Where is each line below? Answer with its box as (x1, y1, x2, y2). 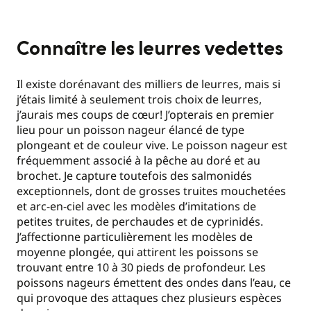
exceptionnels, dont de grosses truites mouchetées (17, 183, 286, 199)
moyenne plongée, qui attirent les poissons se (17, 244, 258, 260)
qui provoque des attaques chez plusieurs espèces (17, 289, 282, 305)
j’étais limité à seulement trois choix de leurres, (17, 91, 262, 107)
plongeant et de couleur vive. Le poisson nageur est (17, 137, 287, 153)
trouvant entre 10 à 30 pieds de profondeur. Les (17, 259, 266, 275)
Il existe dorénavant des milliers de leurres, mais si (17, 76, 280, 92)
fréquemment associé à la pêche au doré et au (17, 152, 260, 168)
